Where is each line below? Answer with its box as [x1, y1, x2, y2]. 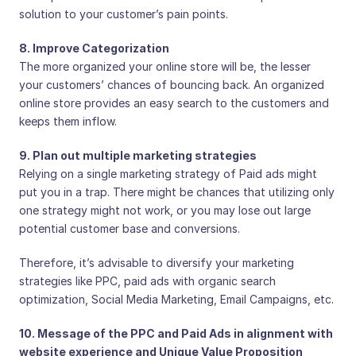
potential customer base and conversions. [19, 222, 240, 235]
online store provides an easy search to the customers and [19, 96, 329, 110]
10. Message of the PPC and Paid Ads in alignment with [19, 327, 333, 340]
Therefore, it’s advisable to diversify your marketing [19, 256, 294, 269]
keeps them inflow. [19, 114, 117, 128]
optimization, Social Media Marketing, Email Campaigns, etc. [19, 292, 334, 306]
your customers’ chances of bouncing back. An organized [19, 78, 324, 91]
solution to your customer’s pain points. [19, 7, 228, 21]
